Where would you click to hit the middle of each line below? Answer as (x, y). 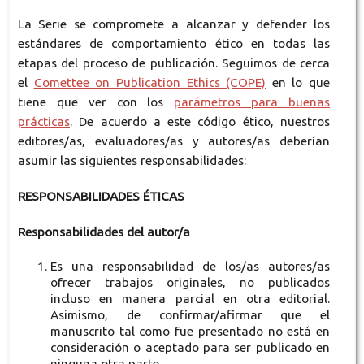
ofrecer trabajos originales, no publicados (190, 283)
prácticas (43, 122)
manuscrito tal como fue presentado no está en (190, 331)
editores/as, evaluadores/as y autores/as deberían (174, 141)
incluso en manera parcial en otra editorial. (190, 299)
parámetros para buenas (252, 102)
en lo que (298, 83)
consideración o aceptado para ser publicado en (190, 348)
